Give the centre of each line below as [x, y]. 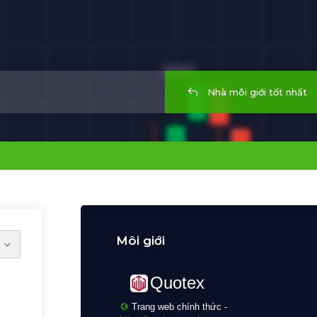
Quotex [177, 283]
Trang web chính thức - [178, 307]
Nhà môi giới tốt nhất [256, 92]
